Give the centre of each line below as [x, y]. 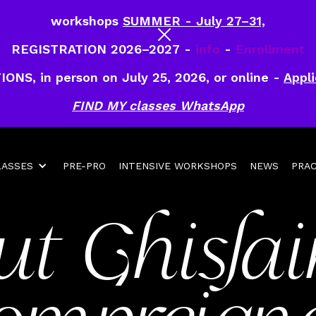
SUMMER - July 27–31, [194, 21]
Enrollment [270, 49]
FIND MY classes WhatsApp [158, 105]
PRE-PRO [84, 166]
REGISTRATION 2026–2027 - [103, 49]
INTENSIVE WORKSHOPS [178, 166]
